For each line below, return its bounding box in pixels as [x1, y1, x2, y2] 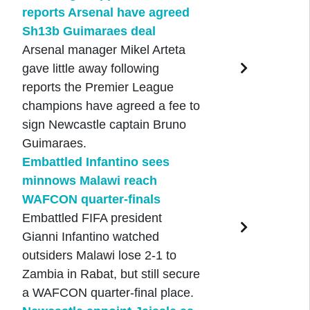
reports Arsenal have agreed [21, 6, 190, 20]
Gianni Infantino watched [21, 230, 159, 244]
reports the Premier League [21, 80, 174, 95]
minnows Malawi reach [21, 174, 157, 188]
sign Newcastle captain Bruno [21, 118, 186, 132]
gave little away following [21, 62, 159, 76]
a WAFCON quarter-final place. [21, 286, 194, 300]
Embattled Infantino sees [21, 155, 170, 170]
